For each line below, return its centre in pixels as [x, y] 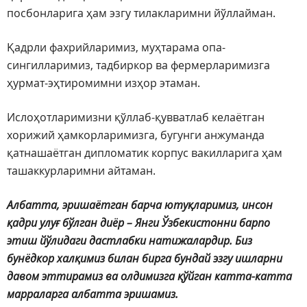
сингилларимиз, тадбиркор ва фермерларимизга [138, 65]
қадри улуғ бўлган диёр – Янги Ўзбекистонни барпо [138, 223]
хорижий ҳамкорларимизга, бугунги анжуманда [136, 135]
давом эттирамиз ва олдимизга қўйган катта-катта [149, 277]
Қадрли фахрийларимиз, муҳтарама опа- [116, 48]
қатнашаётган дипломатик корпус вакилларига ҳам [145, 153]
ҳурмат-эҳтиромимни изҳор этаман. [103, 83]
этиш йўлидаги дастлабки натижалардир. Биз [130, 241]
